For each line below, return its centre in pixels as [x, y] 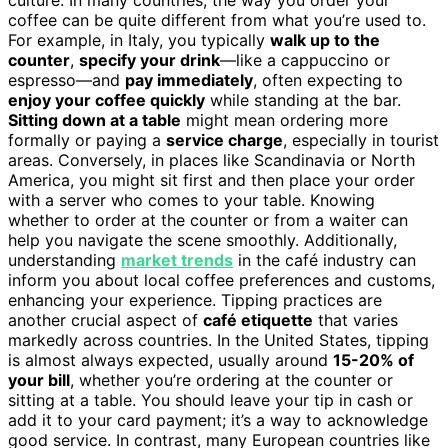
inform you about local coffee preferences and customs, [221, 279]
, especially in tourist [361, 139]
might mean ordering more [284, 119]
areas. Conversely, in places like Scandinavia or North [211, 159]
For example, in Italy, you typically [139, 39]
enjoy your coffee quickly [106, 99]
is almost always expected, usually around [170, 359]
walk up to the [325, 39]
